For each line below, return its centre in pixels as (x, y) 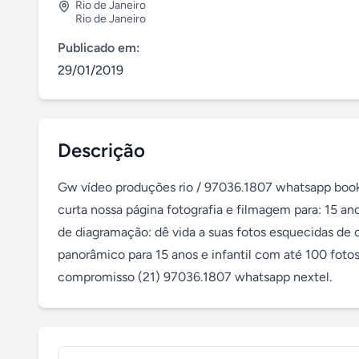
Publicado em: (99, 48)
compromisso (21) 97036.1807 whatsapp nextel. (195, 277)
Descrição (101, 150)
